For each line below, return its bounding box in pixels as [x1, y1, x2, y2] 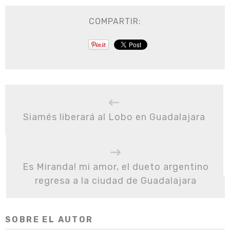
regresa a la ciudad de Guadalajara [34, 175, 197, 186]
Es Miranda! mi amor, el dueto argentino [22, 161, 209, 172]
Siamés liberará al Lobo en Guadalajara [23, 111, 205, 123]
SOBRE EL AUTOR [5, 215, 93, 224]
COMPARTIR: [89, 16, 141, 26]
